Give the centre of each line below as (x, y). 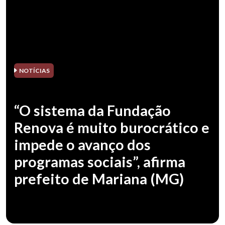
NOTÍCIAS (34, 70)
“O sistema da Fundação (92, 110)
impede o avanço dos (82, 144)
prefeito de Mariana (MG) (99, 179)
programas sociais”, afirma (100, 161)
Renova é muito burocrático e (112, 127)
